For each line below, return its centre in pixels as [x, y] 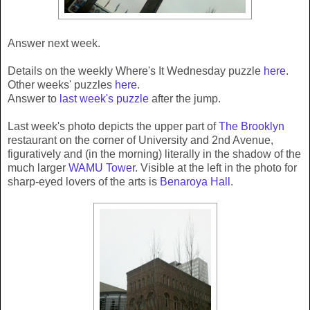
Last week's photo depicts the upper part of [113, 127]
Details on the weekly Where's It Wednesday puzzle [136, 71]
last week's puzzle [104, 99]
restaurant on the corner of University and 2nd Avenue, [140, 140]
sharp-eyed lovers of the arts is [84, 182]
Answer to [34, 99]
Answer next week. [54, 44]
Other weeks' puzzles [61, 85]
